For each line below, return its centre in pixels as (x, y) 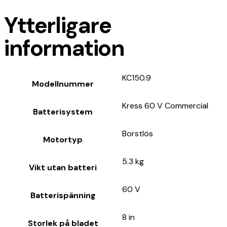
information (64, 48)
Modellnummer (63, 84)
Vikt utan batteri (63, 167)
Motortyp (63, 139)
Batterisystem (63, 111)
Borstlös (138, 133)
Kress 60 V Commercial (165, 105)
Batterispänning (63, 195)
